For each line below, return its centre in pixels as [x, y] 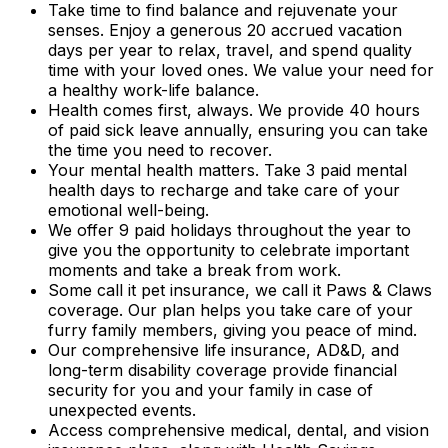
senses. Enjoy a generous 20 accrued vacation [225, 30]
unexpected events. [122, 410]
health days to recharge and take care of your [224, 190]
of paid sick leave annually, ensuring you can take [238, 130]
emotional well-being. [128, 210]
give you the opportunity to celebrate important [228, 250]
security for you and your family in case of [210, 390]
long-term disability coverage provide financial [222, 370]
